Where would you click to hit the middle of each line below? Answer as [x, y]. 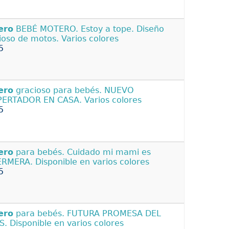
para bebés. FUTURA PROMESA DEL [87, 213]
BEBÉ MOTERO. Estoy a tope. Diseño [89, 29]
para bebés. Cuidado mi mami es [82, 152]
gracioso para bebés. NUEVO [74, 90]
